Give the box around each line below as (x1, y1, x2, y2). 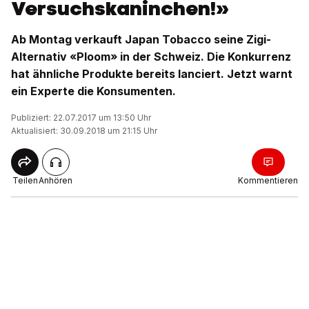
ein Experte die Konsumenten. (11, 84, 176, 98)
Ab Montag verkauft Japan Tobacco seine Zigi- (11, 32, 271, 46)
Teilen (12, 175, 38, 186)
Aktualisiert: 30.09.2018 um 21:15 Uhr (11, 126, 157, 136)
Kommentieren (238, 175, 298, 186)
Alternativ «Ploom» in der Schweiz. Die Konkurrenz (11, 50, 291, 63)
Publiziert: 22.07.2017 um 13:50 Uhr (11, 112, 151, 123)
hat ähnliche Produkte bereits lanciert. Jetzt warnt (11, 67, 292, 81)
